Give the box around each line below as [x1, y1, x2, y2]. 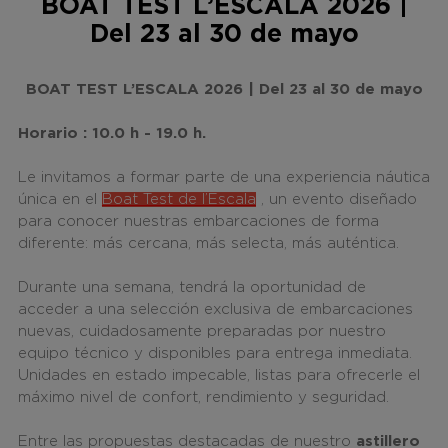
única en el [17, 192, 102, 208]
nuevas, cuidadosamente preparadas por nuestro [17, 324, 386, 340]
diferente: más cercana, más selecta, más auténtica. [17, 236, 404, 252]
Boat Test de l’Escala [101, 192, 256, 208]
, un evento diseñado [255, 192, 417, 208]
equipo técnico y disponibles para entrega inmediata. [17, 346, 412, 362]
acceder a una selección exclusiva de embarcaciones [17, 302, 413, 318]
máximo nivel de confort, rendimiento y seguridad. [17, 390, 394, 406]
